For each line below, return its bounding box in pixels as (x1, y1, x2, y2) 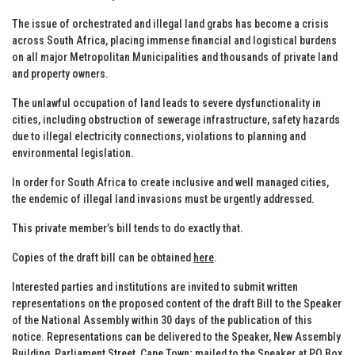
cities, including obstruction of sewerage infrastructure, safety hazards (12, 113, 340, 126)
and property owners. (12, 67, 109, 80)
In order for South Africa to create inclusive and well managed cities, (12, 175, 329, 189)
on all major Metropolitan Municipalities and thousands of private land (12, 50, 338, 63)
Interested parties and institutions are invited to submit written (12, 280, 298, 293)
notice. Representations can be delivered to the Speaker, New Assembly (12, 330, 341, 343)
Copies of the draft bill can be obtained (12, 250, 193, 264)
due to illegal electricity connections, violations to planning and (12, 129, 306, 143)
